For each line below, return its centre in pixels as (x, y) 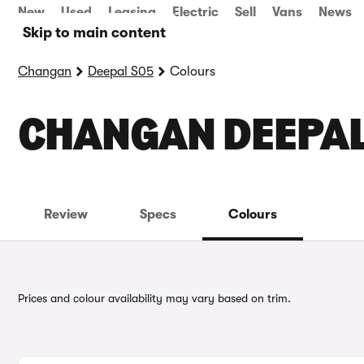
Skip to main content (94, 32)
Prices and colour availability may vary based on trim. (154, 298)
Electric (195, 12)
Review (66, 214)
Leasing (132, 12)
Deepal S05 (121, 71)
